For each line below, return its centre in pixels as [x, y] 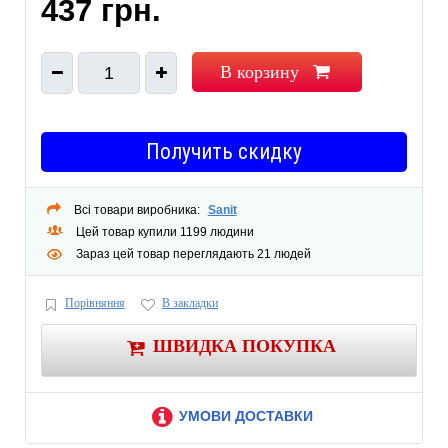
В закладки [190, 303]
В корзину [259, 72]
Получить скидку [224, 152]
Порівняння [94, 303]
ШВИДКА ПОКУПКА [244, 345]
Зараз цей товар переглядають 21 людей [193, 254]
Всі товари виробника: [138, 210]
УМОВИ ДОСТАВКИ [245, 415]
